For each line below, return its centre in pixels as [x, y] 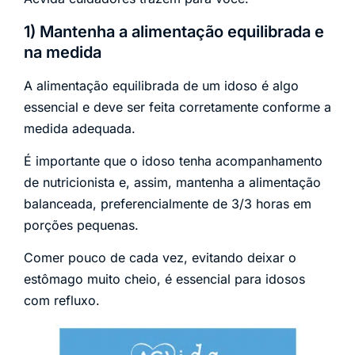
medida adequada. [80, 128]
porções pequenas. [81, 225]
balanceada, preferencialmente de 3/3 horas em [168, 204]
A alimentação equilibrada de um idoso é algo [161, 85]
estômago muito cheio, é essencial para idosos [164, 279]
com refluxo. [62, 301]
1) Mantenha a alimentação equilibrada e [174, 31]
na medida [63, 52]
